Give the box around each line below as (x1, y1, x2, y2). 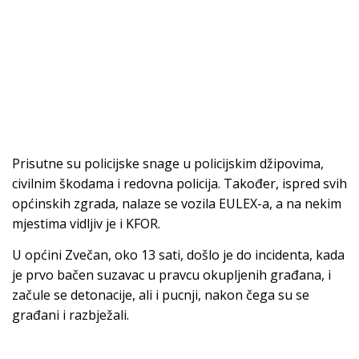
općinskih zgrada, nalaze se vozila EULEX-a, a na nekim (12, 194, 341, 212)
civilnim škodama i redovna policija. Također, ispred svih (12, 174, 347, 192)
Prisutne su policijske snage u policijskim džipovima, (12, 154, 324, 172)
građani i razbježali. (12, 306, 129, 325)
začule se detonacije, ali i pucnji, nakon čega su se (12, 286, 309, 305)
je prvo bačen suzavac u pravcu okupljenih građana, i (12, 266, 331, 284)
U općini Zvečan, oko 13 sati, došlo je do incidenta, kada (12, 246, 345, 264)
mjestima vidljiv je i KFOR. (12, 214, 160, 232)
